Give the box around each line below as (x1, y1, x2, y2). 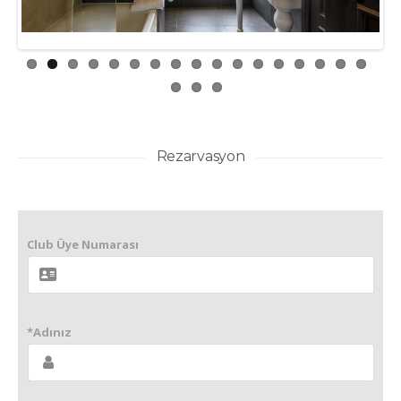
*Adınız (27, 324, 72, 341)
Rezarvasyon (156, 148, 245, 166)
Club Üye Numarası (27, 236, 139, 253)
